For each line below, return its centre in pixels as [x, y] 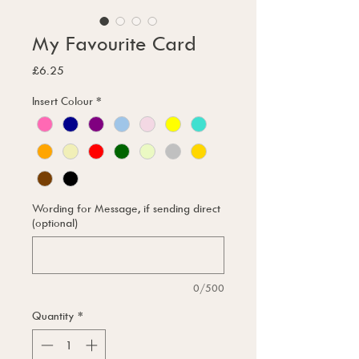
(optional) [55, 223]
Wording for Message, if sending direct [126, 208]
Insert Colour [63, 101]
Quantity [53, 316]
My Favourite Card [114, 43]
